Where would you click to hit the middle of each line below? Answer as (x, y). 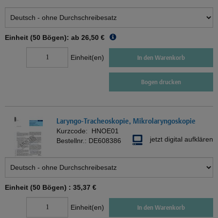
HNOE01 (105, 131)
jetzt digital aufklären (182, 139)
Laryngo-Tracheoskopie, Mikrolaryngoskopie (126, 121)
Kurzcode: (74, 131)
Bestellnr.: (73, 141)
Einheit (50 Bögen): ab (42, 38)
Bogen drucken (161, 82)
